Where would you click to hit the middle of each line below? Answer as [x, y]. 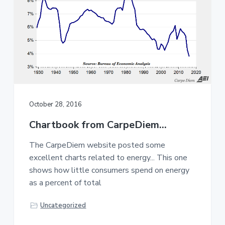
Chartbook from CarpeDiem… [98, 125]
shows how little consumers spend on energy [109, 170]
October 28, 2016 [55, 104]
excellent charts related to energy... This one [108, 157]
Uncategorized [63, 205]
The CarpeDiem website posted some [97, 145]
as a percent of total [65, 183]
